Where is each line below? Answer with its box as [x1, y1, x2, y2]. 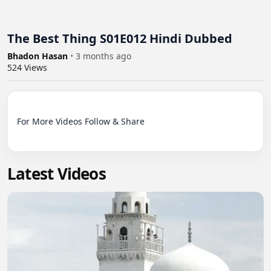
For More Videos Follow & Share [17, 116, 145, 127]
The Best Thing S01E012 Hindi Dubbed [7, 30, 232, 47]
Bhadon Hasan [7, 50, 70, 62]
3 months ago [76, 50, 131, 62]
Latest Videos [7, 163, 106, 184]
